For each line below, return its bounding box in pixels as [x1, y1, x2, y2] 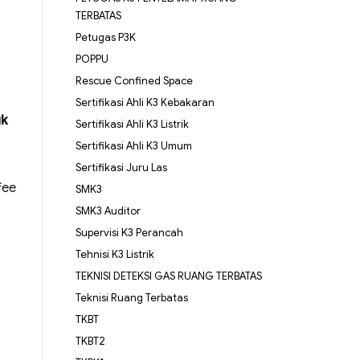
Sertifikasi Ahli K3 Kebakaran [75, 96, 215, 110]
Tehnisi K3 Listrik [75, 247, 154, 262]
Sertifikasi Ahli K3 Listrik [75, 117, 189, 132]
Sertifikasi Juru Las [75, 161, 167, 175]
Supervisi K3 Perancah [75, 226, 183, 240]
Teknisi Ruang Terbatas [75, 291, 188, 305]
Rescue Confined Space [75, 74, 193, 88]
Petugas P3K [75, 31, 136, 45]
